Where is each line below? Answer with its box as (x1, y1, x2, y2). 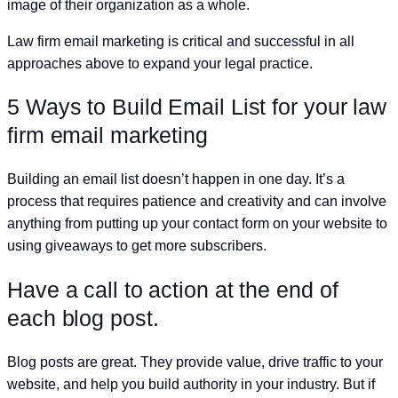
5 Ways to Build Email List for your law (7, 94, 387, 120)
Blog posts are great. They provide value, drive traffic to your (7, 354, 383, 370)
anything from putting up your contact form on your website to (7, 216, 387, 232)
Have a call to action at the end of (7, 276, 338, 302)
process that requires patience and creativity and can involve (7, 194, 386, 210)
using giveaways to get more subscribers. (7, 238, 267, 254)
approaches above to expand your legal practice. (7, 55, 313, 71)
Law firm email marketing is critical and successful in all (7, 33, 354, 49)
